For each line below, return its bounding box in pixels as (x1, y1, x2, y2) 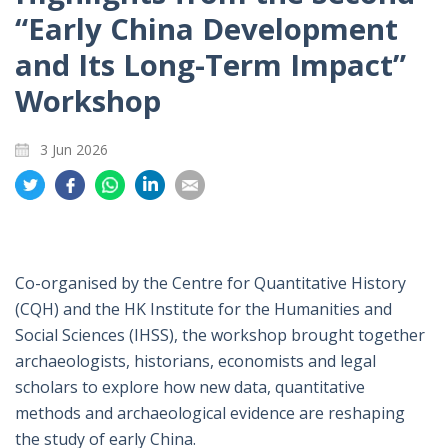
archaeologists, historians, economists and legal (15, 350, 376, 373)
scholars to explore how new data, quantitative (15, 376, 365, 399)
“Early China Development (15, 9, 398, 50)
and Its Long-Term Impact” (15, 45, 406, 86)
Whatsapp (95, 219, 172, 242)
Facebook (55, 219, 127, 242)
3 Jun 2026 (40, 140, 108, 160)
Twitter (15, 219, 70, 242)
